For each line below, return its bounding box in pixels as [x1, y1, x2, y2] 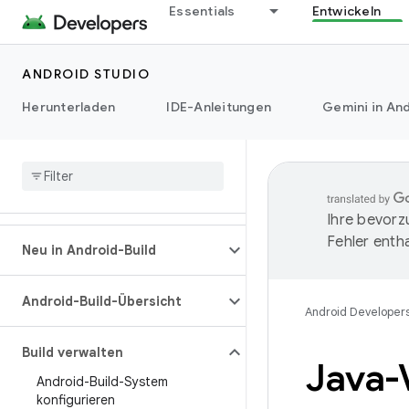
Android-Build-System [37, 373, 168, 390]
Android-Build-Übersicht [22, 293, 182, 309]
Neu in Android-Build [22, 242, 156, 258]
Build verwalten [22, 344, 123, 361]
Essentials [169, 3, 236, 19]
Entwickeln [311, 3, 381, 19]
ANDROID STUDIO [22, 66, 150, 82]
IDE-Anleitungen [166, 99, 271, 115]
